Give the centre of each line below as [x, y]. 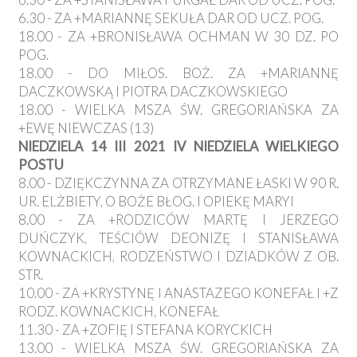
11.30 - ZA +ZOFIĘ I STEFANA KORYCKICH [145, 330]
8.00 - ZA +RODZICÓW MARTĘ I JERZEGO [178, 220]
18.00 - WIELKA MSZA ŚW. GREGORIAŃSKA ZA [178, 110]
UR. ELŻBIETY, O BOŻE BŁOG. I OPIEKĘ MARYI [156, 202]
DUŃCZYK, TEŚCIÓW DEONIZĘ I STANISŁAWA [178, 238]
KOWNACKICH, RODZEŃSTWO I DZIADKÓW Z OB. [178, 257]
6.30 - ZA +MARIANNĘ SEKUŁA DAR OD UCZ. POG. [171, 18]
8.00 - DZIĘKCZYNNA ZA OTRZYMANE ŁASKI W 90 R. [178, 183]
